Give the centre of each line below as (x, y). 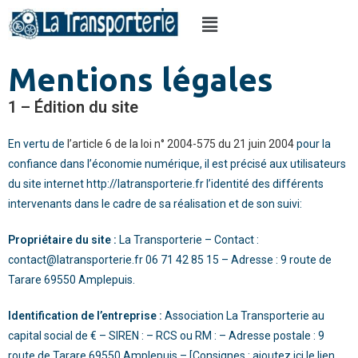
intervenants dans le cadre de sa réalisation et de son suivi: (155, 204)
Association (194, 316)
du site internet (47, 184)
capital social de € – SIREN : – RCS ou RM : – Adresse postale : (163, 336)
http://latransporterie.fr (145, 184)
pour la (312, 144)
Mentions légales (141, 80)
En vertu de (38, 144)
